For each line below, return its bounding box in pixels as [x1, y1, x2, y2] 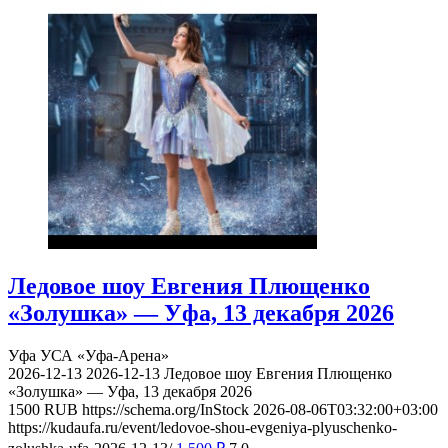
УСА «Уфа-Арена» [40, 346, 169, 364]
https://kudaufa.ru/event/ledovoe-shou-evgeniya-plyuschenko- [8, 418, 397, 436]
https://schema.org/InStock [82, 400, 249, 418]
